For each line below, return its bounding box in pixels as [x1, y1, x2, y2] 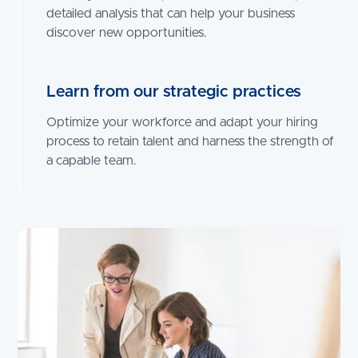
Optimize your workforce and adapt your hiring [46, 116, 319, 129]
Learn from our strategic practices [46, 84, 302, 101]
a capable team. [46, 154, 137, 168]
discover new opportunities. [46, 26, 208, 40]
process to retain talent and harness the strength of [46, 135, 335, 149]
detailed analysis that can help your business [46, 7, 296, 21]
